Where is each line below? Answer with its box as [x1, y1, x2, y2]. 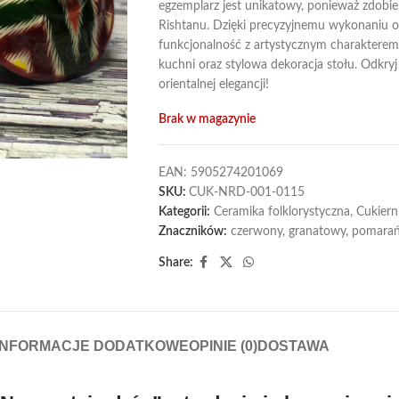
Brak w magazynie [158, 113, 256, 126]
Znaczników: [158, 225, 227, 238]
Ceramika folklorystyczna [213, 206, 350, 218]
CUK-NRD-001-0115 [188, 186, 305, 199]
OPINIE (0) [189, 338, 257, 354]
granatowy [288, 225, 346, 238]
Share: [158, 256, 193, 269]
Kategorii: [158, 206, 210, 218]
